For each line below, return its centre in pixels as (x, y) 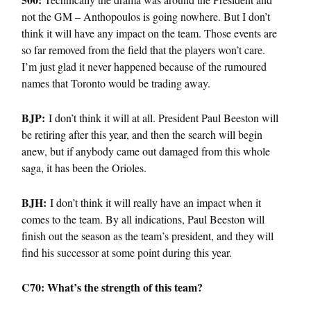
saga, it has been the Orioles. (84, 167)
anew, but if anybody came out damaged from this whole (146, 151)
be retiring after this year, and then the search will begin (142, 134)
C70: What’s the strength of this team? (112, 287)
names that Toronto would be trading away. (116, 83)
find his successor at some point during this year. (127, 252)
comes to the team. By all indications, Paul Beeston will (143, 219)
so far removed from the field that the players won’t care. (143, 49)
